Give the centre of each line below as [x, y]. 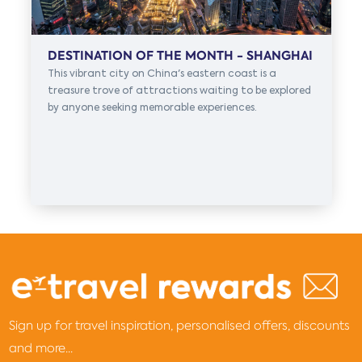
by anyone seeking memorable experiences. [152, 107]
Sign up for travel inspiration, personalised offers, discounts [180, 326]
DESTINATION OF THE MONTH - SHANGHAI [180, 55]
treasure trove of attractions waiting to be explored [179, 90]
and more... [41, 348]
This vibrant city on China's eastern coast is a [162, 74]
